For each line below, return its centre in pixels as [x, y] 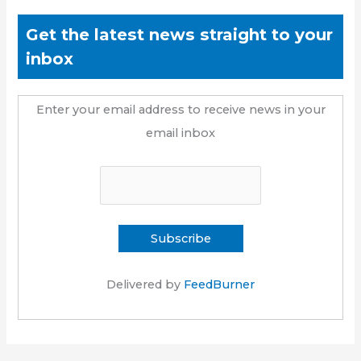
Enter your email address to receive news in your [180, 110]
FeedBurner [219, 284]
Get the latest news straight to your [180, 35]
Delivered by [145, 284]
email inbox [180, 133]
